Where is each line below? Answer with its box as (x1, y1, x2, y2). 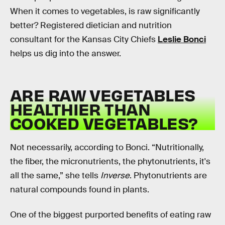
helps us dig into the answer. (10, 48, 121, 59)
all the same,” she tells (10, 170, 100, 181)
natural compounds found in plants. (10, 184, 149, 195)
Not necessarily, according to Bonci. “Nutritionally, (10, 142, 204, 153)
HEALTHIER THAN (10, 98, 150, 119)
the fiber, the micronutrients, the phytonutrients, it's (10, 156, 210, 167)
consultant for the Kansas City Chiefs (10, 34, 158, 45)
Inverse (100, 170, 130, 181)
